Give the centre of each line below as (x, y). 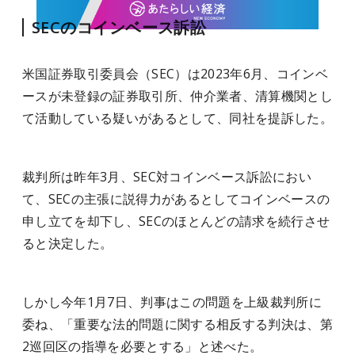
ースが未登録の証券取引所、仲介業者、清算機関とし (177, 96)
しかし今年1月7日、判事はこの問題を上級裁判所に (172, 302)
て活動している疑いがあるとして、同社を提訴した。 (177, 118)
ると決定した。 (68, 243)
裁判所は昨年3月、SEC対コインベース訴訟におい (167, 177)
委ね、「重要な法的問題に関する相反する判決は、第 (177, 324)
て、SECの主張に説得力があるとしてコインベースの (176, 199)
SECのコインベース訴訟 (119, 27)
